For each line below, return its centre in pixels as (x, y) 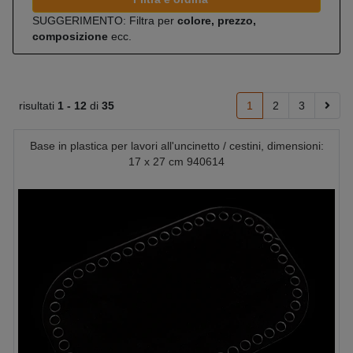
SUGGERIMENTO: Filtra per (105, 20)
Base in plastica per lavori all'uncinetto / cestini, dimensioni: (176, 146)
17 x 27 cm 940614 (176, 162)
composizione (70, 36)
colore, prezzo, (217, 20)
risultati (38, 106)
